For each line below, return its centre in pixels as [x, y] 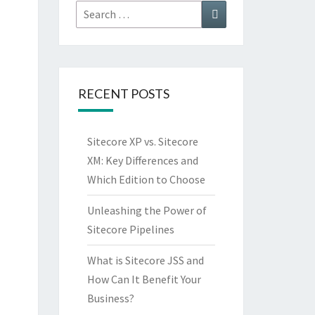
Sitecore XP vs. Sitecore [142, 141]
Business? [110, 298]
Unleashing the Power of [147, 210]
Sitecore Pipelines [130, 229]
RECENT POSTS [123, 94]
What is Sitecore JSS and [145, 260]
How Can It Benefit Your [144, 279]
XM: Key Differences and [142, 160]
